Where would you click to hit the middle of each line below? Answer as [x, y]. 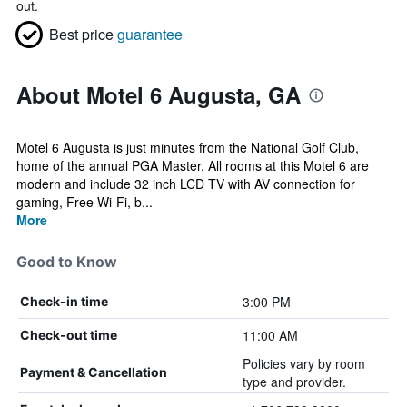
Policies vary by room [303, 363]
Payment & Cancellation [94, 372]
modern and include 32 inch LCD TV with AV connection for [186, 184]
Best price [81, 34]
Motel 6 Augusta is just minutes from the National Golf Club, [188, 147]
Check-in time [64, 301]
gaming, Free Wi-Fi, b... [84, 202]
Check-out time [69, 335]
